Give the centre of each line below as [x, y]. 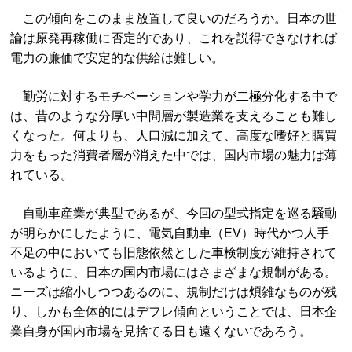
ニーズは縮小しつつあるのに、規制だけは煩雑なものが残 [174, 292]
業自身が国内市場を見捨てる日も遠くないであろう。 [161, 331]
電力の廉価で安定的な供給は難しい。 [117, 58]
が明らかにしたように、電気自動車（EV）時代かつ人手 [170, 233]
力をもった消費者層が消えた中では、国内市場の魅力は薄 [174, 155]
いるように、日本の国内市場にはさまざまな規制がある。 [174, 272]
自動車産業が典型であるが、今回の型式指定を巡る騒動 [174, 213]
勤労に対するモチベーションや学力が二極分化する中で [174, 96]
